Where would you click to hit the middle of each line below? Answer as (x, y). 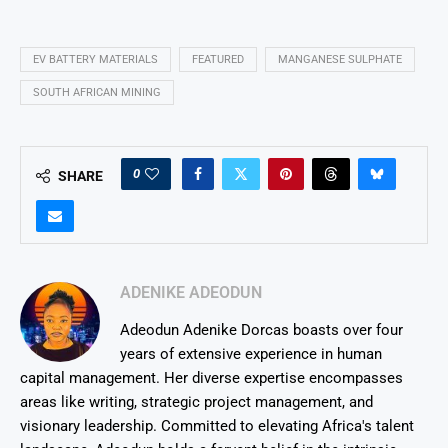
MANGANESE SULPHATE (340, 59)
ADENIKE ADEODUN (191, 292)
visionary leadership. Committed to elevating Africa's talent (217, 425)
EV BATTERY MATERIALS (95, 59)
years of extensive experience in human (251, 353)
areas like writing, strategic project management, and (196, 401)
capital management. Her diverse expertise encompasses (211, 377)
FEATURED (218, 59)
